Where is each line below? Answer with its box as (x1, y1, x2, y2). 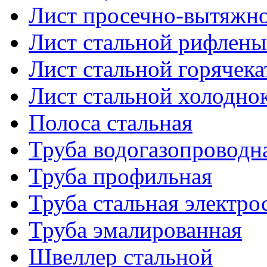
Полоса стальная (29, 109, 193, 135)
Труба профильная (29, 163, 212, 189)
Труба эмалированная (29, 216, 242, 243)
